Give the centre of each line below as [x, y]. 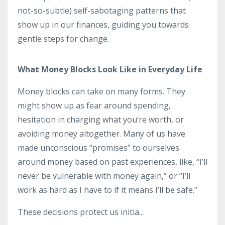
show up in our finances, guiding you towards [103, 24]
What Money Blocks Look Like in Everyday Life [110, 69]
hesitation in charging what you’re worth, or [101, 119]
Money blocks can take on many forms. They [101, 91]
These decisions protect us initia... [81, 212]
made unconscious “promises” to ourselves [98, 147]
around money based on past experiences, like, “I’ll [113, 161]
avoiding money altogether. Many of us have [101, 133]
